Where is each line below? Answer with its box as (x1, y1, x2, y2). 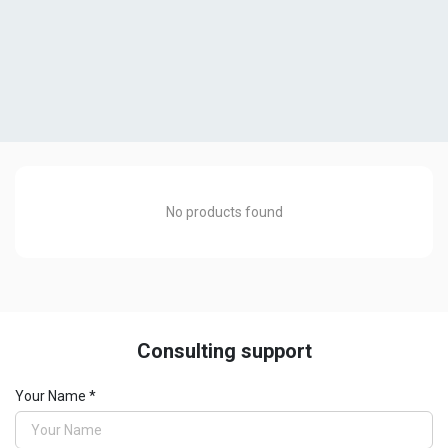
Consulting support (136, 339, 312, 363)
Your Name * (15, 388, 96, 404)
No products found (165, 204, 283, 220)
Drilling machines (15, 351, 218, 381)
